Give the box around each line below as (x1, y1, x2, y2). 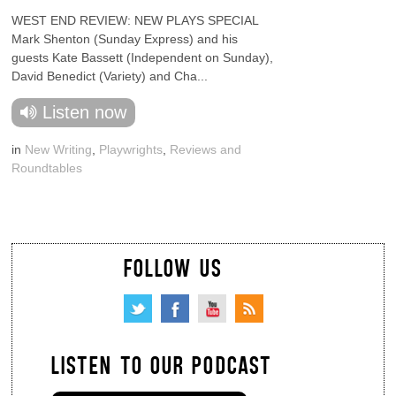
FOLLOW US (123, 252, 223, 282)
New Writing (25, 142, 93, 156)
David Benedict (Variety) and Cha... (11, 69, 209, 83)
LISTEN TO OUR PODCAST (50, 349, 273, 379)
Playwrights (99, 142, 164, 156)
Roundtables (11, 161, 83, 175)
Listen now (42, 103, 127, 122)
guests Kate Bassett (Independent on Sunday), (11, 50, 274, 65)
